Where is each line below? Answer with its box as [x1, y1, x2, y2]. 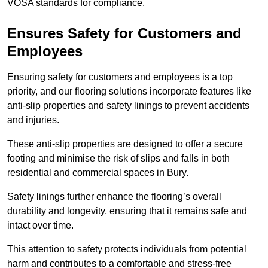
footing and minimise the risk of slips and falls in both [7, 153, 230, 164]
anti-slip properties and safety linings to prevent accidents [7, 100, 249, 111]
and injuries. [7, 115, 59, 126]
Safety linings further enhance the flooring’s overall [7, 191, 221, 202]
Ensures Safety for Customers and [7, 25, 242, 42]
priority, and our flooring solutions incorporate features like [7, 86, 251, 97]
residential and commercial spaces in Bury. [7, 167, 191, 178]
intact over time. [7, 220, 76, 231]
